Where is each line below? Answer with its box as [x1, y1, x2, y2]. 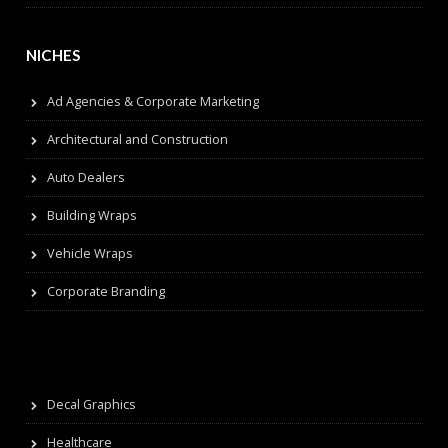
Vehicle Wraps [46, 244, 133, 262]
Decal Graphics [46, 395, 136, 413]
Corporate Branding [46, 282, 165, 300]
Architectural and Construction [46, 130, 228, 148]
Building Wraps [46, 206, 137, 224]
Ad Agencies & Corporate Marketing [46, 92, 259, 110]
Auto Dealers [46, 168, 125, 186]
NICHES [25, 45, 80, 64]
